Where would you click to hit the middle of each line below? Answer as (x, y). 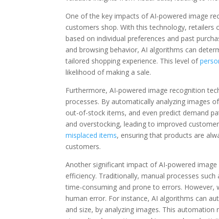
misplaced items (91, 135)
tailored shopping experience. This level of (133, 61)
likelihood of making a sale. (109, 72)
